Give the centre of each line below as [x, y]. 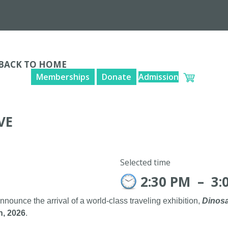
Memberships [63, 77]
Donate [116, 77]
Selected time [145, 163]
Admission [158, 77]
